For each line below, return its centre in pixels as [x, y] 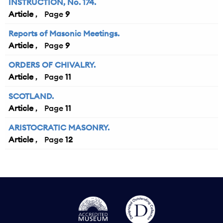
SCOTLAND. [31, 96]
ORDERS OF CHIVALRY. [52, 65]
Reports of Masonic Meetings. [64, 34]
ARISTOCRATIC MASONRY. [59, 128]
